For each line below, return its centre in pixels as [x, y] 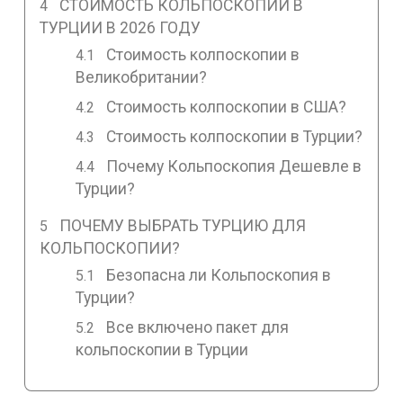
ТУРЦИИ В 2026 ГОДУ [120, 28]
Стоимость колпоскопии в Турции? [235, 137]
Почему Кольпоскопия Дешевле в [234, 167]
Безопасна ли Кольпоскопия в [219, 275]
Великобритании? [141, 78]
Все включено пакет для [198, 327]
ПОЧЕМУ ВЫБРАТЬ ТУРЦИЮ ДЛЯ [183, 226]
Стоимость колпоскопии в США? [227, 107]
